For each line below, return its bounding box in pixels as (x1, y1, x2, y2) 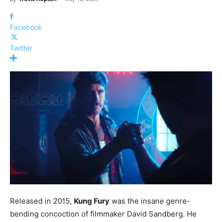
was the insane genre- (110, 196, 190, 206)
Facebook (10, 23, 42, 31)
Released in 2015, (10, 196, 74, 206)
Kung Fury (74, 196, 110, 206)
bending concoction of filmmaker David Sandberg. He (10, 209, 197, 219)
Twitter (10, 44, 32, 52)
